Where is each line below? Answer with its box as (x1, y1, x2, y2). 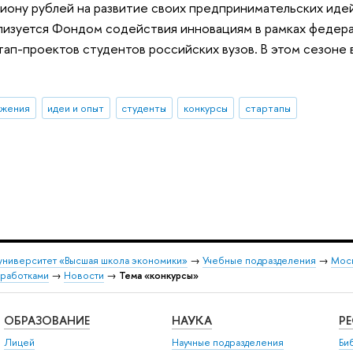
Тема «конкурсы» (119, 268, 199, 282)
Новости (64, 268, 104, 282)
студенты (121, 100, 167, 115)
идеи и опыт (47, 100, 105, 115)
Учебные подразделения (203, 253, 316, 267)
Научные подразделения (171, 335, 284, 349)
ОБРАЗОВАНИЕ (3, 312, 90, 329)
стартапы (244, 100, 291, 115)
